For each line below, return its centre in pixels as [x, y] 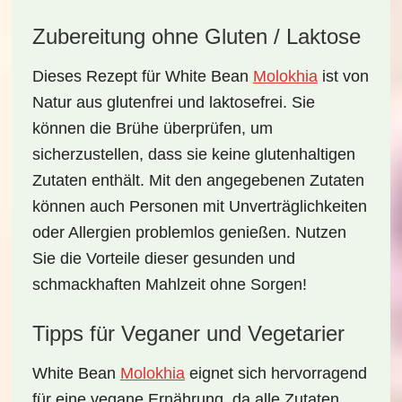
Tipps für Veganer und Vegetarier [188, 333]
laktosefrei [245, 102]
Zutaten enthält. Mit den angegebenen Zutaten [198, 180]
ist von [343, 76]
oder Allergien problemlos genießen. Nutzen [189, 232]
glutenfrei [140, 102]
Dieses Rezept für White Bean [142, 76]
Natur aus [69, 102]
